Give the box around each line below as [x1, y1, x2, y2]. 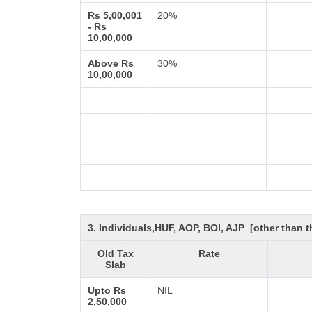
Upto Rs [88, 285, 127, 296]
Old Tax [97, 248, 134, 259]
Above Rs [88, 58, 134, 69]
